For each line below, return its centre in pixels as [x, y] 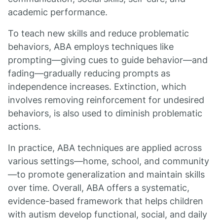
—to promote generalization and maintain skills [106, 174]
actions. [24, 127]
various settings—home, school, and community [109, 161]
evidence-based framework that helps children [106, 201]
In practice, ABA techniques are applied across [105, 148]
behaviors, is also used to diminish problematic [105, 113]
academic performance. [58, 12]
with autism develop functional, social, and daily [108, 214]
